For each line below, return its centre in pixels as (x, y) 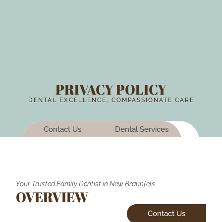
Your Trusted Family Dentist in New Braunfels (85, 184)
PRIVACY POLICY (111, 89)
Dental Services (142, 129)
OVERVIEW (52, 196)
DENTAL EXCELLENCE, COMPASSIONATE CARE (111, 100)
